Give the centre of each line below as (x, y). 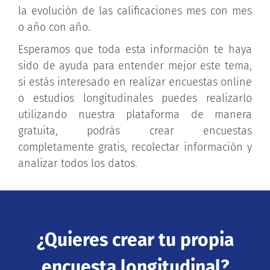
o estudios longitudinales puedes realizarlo (135, 98)
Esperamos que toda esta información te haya (135, 49)
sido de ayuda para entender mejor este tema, (135, 65)
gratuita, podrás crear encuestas (135, 130)
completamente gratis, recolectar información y (135, 147)
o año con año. (54, 27)
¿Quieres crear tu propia (135, 240)
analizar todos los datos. (78, 163)
